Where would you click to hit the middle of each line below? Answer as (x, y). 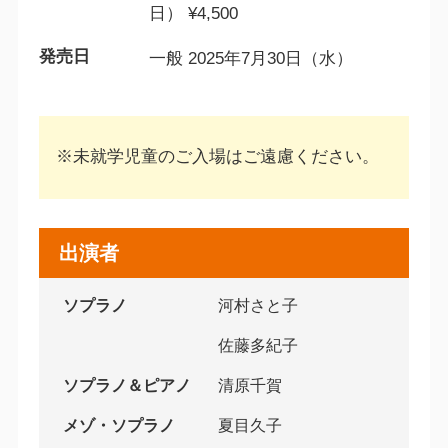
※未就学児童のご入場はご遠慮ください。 (217, 157)
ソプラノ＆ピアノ (126, 386)
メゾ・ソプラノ (118, 426)
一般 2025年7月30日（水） (260, 59)
